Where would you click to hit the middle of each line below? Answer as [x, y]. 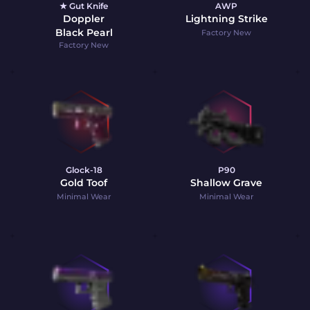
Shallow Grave [226, 183]
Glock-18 [84, 170]
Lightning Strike [226, 19]
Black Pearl [84, 33]
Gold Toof [84, 183]
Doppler [84, 19]
